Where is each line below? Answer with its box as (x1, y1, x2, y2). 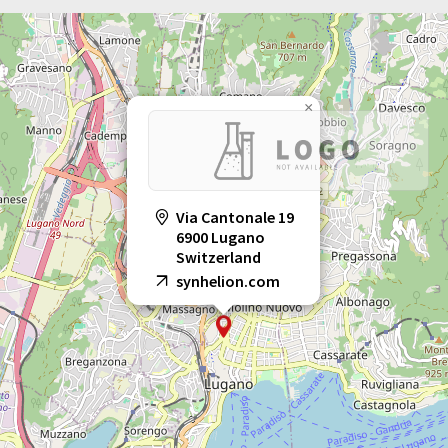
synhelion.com (176, 270, 280, 291)
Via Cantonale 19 (176, 206, 294, 227)
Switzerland (176, 246, 261, 267)
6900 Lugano (176, 226, 265, 247)
